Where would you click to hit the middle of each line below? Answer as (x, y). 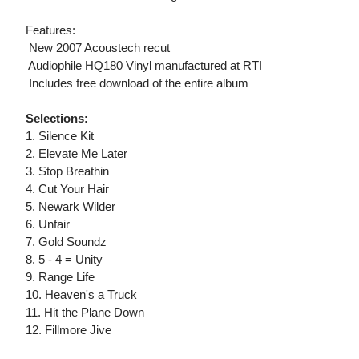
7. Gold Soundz (66, 242)
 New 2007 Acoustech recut (98, 48)
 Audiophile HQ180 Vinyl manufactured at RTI (144, 66)
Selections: (57, 119)
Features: (50, 30)
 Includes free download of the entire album (137, 83)
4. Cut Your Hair (67, 189)
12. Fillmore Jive (69, 330)
